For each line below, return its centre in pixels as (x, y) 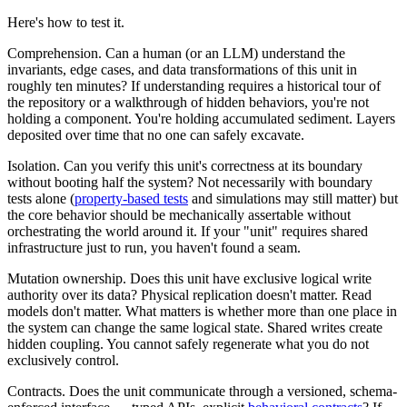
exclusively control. (63, 360)
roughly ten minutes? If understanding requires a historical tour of (194, 85)
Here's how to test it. (66, 22)
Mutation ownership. (67, 278)
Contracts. (36, 391)
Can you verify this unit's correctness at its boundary (211, 165)
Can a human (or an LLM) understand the (223, 53)
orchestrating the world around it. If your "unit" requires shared (188, 231)
